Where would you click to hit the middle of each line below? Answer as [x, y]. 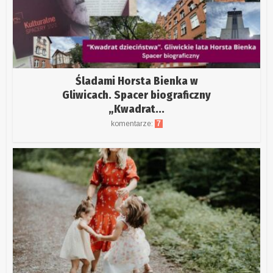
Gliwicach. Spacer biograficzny [136, 95]
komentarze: [133, 124]
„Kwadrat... [136, 109]
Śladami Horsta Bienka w [136, 81]
